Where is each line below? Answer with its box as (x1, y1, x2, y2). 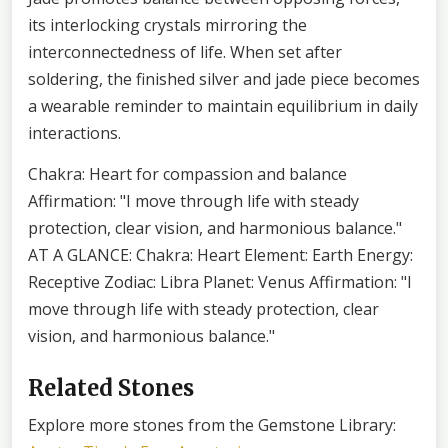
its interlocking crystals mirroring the (28, 13, 307, 36)
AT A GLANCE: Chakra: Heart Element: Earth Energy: (28, 243, 413, 266)
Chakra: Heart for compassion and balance (28, 162, 347, 185)
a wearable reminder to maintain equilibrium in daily (28, 94, 418, 117)
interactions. (28, 121, 121, 144)
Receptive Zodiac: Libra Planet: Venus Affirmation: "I (28, 270, 412, 293)
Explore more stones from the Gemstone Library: (28, 413, 396, 436)
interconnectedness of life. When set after (28, 40, 342, 63)
